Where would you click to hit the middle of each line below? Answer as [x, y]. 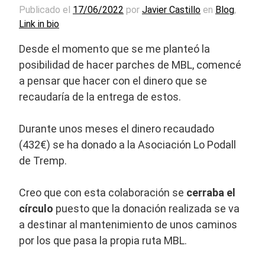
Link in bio [39, 24]
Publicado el [46, 10]
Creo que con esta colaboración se [101, 193]
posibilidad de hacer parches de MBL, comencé [130, 65]
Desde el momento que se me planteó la [114, 49]
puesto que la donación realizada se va [146, 209]
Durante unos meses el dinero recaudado [117, 129]
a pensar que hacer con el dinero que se [113, 81]
